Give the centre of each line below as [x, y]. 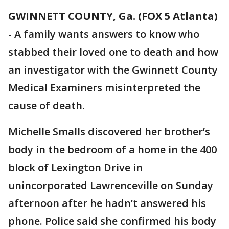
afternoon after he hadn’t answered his [107, 203]
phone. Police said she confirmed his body [112, 221]
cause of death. [47, 106]
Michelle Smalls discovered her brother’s [109, 132]
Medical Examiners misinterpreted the [104, 88]
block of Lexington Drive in [75, 167]
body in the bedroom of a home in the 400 [112, 150]
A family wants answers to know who [107, 34]
